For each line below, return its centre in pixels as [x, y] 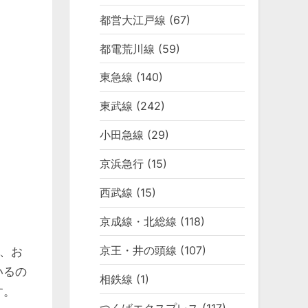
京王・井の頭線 [139, 250]
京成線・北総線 [139, 221]
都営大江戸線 [133, 20]
